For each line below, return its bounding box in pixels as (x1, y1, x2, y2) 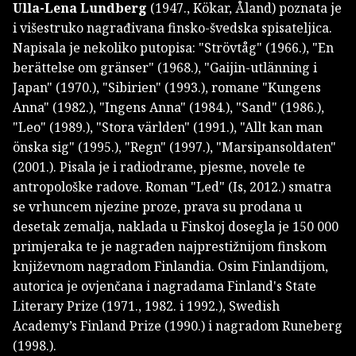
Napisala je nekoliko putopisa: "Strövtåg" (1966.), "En (13, 39, 334, 57)
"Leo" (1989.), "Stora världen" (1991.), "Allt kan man (13, 118, 323, 137)
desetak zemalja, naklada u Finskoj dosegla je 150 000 (13, 218, 339, 236)
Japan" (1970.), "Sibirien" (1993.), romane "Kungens (13, 79, 321, 97)
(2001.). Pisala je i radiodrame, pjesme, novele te (13, 158, 305, 176)
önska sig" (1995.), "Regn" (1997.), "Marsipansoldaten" (13, 138, 336, 157)
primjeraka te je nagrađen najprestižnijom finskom (13, 238, 327, 256)
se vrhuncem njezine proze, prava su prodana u (13, 198, 302, 216)
